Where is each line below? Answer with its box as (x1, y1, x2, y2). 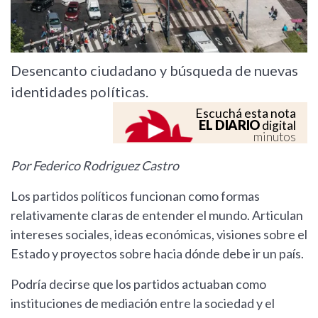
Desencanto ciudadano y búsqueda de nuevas (11, 62, 298, 79)
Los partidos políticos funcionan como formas (11, 188, 260, 204)
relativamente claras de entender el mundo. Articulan (11, 207, 303, 224)
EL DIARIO (199, 117, 260, 133)
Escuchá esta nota (195, 106, 296, 121)
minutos (253, 129, 296, 145)
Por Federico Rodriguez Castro (11, 158, 179, 174)
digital (260, 118, 296, 133)
